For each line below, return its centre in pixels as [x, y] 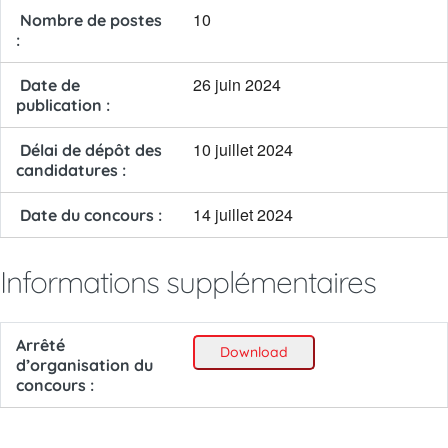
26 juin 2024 [237, 84]
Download [254, 352]
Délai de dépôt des [89, 150]
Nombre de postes [89, 20]
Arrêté [40, 345]
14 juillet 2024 [243, 214]
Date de [48, 85]
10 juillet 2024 [243, 149]
